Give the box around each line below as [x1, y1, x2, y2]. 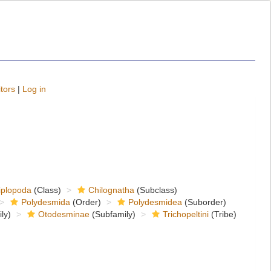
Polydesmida [21, 197, 70, 207]
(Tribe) [208, 209, 237, 219]
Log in [22, 84, 46, 94]
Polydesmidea [128, 197, 182, 207]
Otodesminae [38, 209, 90, 219]
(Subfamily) [89, 209, 135, 219]
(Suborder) [181, 197, 226, 207]
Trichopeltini [162, 209, 209, 219]
